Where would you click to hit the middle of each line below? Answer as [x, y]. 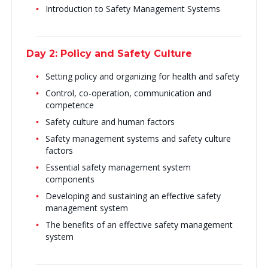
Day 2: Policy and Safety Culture [112, 54]
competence [69, 105]
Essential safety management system [118, 167]
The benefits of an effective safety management [139, 225]
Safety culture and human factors [110, 122]
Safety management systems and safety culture [138, 138]
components [70, 179]
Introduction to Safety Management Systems [133, 9]
